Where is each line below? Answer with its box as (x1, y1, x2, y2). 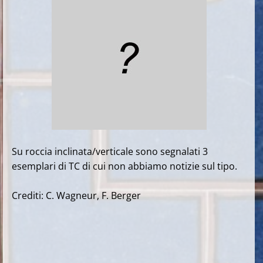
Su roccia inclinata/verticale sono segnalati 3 (12, 145, 208, 158)
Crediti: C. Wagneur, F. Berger (12, 189, 141, 202)
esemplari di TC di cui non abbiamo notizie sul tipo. (12, 160, 237, 173)
